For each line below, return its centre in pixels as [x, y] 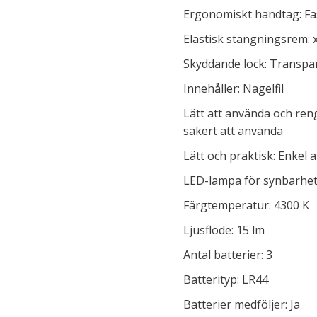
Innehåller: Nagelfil [234, 88]
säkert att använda [233, 131]
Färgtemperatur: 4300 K [246, 205]
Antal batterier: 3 [228, 255]
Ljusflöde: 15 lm [224, 230]
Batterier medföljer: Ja [242, 304]
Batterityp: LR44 [226, 279]
